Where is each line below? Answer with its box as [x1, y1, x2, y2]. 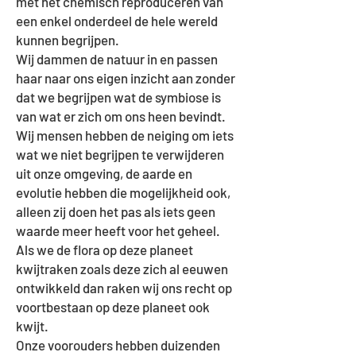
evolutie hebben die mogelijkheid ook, [16, 184, 230, 200]
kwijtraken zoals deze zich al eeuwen [16, 261, 228, 277]
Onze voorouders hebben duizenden [16, 337, 220, 353]
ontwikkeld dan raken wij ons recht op [16, 280, 232, 296]
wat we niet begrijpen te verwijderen [16, 146, 224, 162]
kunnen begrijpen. [16, 32, 119, 48]
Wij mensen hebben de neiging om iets [16, 127, 234, 143]
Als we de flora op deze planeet [16, 242, 193, 257]
